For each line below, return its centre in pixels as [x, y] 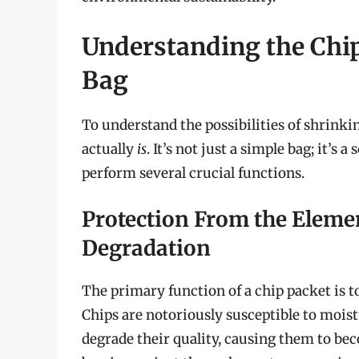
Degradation [146, 248]
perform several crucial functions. [193, 173]
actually [109, 149]
